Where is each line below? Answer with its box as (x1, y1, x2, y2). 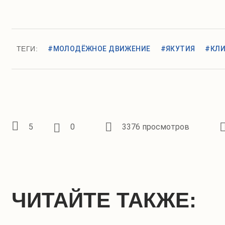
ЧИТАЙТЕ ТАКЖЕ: (12, 188, 196, 212)
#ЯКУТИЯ (160, 45, 195, 53)
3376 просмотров (122, 122, 189, 132)
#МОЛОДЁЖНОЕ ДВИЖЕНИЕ (48, 45, 151, 53)
